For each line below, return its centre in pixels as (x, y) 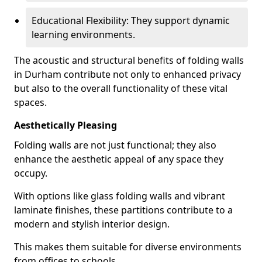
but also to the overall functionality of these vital (121, 88)
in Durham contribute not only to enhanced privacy (127, 74)
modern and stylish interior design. (92, 224)
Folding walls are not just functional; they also (115, 145)
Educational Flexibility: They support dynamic (131, 20)
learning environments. (83, 35)
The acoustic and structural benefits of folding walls (129, 60)
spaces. (30, 102)
